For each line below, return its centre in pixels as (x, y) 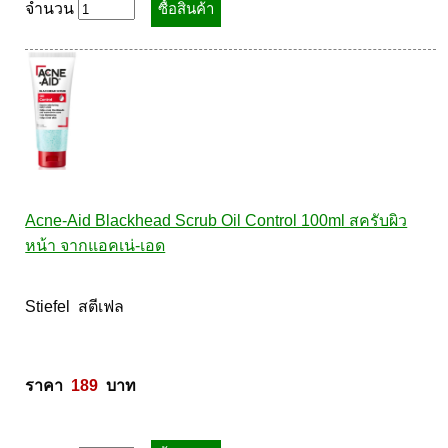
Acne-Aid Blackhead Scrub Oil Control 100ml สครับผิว (216, 220)
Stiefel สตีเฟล (77, 306)
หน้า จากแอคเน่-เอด (95, 245)
